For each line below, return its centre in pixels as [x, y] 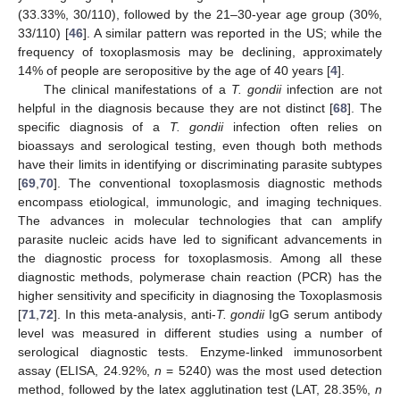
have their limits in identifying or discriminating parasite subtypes [200, 164]
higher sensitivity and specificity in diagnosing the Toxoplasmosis [200, 295]
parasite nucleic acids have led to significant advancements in [200, 239]
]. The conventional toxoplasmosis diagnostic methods [218, 183]
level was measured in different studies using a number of [200, 333]
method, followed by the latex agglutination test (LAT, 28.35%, [196, 389]
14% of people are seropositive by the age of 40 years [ [174, 70]
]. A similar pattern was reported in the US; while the [233, 33]
